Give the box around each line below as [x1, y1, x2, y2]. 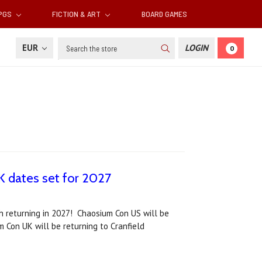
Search [58, 38, 84, 50]
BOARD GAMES [141, 9, 187, 19]
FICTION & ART [52, 9, 103, 19]
